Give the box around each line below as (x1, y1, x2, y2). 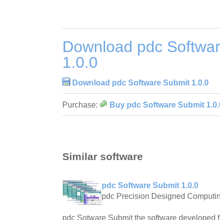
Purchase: (62, 101, 100, 110)
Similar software (62, 150, 143, 162)
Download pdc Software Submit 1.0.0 (72, 79, 209, 87)
